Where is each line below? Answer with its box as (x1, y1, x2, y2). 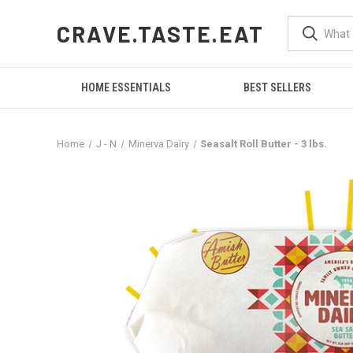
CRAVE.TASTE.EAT (57, 20, 265, 47)
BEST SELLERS (243, 81, 312, 94)
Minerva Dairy (128, 138, 189, 150)
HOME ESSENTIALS (81, 81, 172, 94)
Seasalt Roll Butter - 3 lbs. (200, 138, 328, 150)
